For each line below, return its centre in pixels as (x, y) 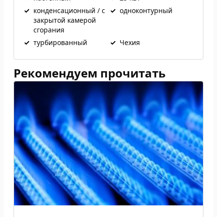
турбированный (60, 42)
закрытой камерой (65, 20)
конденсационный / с (69, 10)
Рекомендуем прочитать (90, 73)
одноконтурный (146, 10)
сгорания (49, 30)
